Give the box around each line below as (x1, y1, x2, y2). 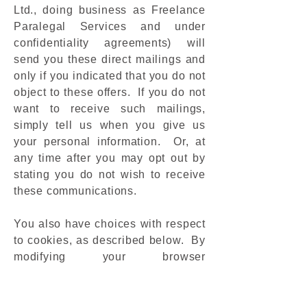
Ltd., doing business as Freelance (14, 4, 206, 16)
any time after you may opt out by (14, 152, 206, 164)
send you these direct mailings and (14, 53, 206, 65)
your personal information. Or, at (14, 136, 206, 147)
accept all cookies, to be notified (14, 284, 206, 295)
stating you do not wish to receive (14, 169, 206, 180)
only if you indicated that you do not (14, 70, 206, 82)
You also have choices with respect (14, 218, 206, 230)
